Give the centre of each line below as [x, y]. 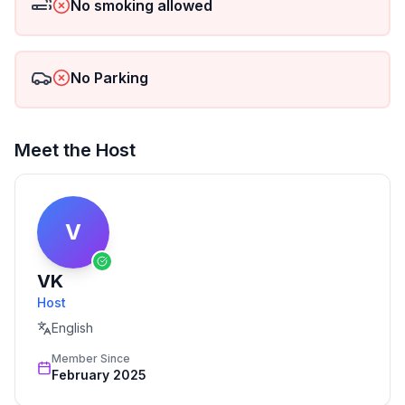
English [72, 328]
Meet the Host [75, 150]
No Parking [109, 78]
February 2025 [99, 375]
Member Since [91, 358]
